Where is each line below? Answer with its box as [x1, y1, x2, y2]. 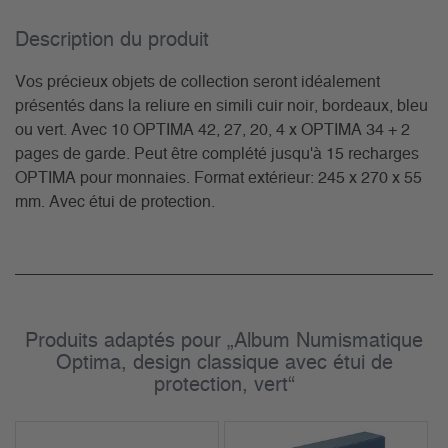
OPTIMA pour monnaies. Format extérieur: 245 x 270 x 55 [15, 170, 422, 187]
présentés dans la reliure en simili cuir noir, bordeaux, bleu [15, 98, 428, 115]
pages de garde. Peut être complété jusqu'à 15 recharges [15, 146, 419, 163]
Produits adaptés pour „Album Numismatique [25, 331, 423, 352]
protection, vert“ [153, 375, 295, 396]
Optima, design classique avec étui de [55, 353, 393, 374]
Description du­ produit [15, 30, 209, 51]
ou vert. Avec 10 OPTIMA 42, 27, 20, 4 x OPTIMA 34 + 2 [15, 122, 410, 139]
